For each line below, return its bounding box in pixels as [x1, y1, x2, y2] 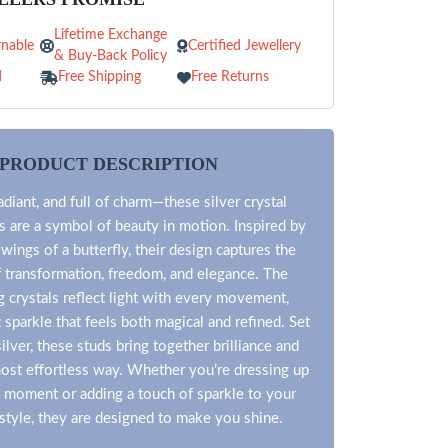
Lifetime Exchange [54, 28, 168, 42]
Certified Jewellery [187, 38, 301, 53]
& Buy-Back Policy [54, 49, 168, 63]
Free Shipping [58, 70, 142, 84]
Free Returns [190, 70, 269, 84]
